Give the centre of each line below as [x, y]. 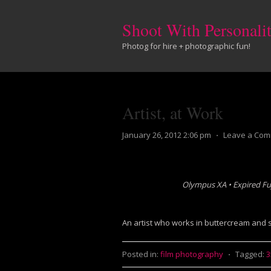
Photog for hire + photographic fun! [186, 46]
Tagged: [250, 254]
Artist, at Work [173, 113]
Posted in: [140, 254]
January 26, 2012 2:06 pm [167, 135]
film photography [192, 254]
